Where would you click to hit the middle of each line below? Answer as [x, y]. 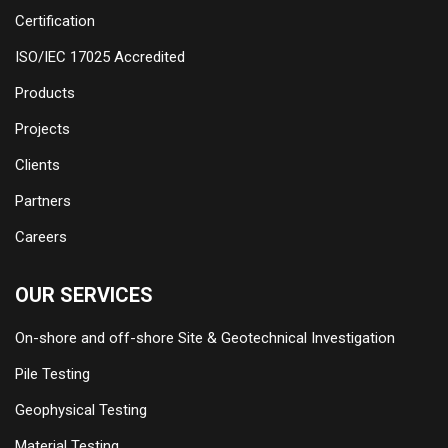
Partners [43, 201]
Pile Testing [52, 374]
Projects [42, 129]
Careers [41, 237]
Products [45, 93]
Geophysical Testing [81, 410]
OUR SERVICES [84, 295]
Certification [55, 21]
